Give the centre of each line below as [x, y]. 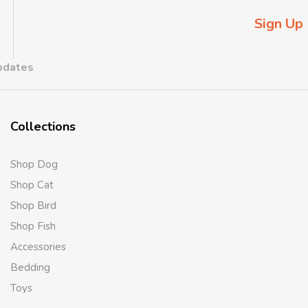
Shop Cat [32, 185]
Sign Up [278, 23]
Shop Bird [33, 206]
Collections [43, 126]
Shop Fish [33, 226]
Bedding [30, 267]
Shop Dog [34, 164]
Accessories [38, 247]
